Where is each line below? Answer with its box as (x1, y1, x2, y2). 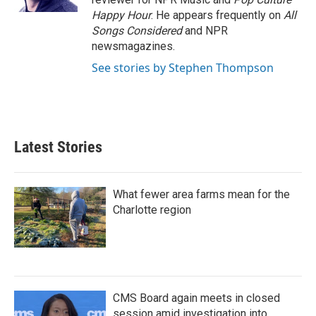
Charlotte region (113, 203, 191, 217)
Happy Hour (92, 8, 151, 22)
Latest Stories (14, 138, 102, 156)
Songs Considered (92, 24, 182, 37)
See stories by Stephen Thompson (92, 60, 274, 75)
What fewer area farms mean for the (113, 188, 290, 201)
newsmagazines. (92, 39, 175, 53)
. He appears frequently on (151, 8, 284, 22)
